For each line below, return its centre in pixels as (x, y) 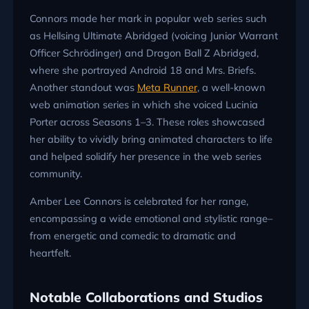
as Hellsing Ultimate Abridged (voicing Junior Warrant (153, 36)
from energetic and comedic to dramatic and (132, 235)
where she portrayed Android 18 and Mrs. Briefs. (142, 70)
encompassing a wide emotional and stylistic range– (151, 218)
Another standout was (83, 88)
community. (56, 174)
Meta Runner (167, 88)
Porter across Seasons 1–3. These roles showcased (147, 122)
